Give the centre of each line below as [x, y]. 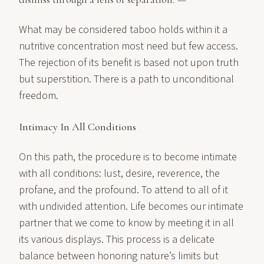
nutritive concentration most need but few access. [128, 46]
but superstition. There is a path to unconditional [126, 79]
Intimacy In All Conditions [77, 127]
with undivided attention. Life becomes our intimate [131, 207]
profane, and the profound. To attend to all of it [123, 190]
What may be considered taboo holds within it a [123, 30]
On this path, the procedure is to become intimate [128, 157]
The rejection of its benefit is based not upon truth [129, 63]
